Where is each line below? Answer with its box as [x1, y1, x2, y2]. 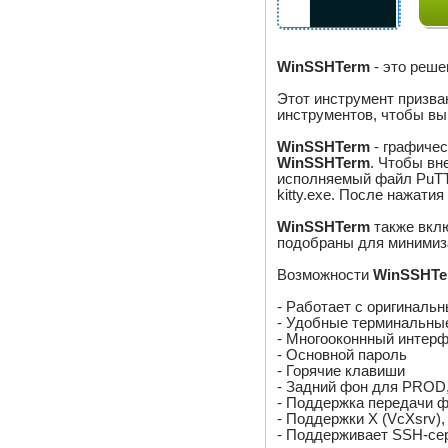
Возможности [277, 266, 374, 283]
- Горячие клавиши [277, 362, 406, 379]
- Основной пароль [277, 346, 408, 363]
